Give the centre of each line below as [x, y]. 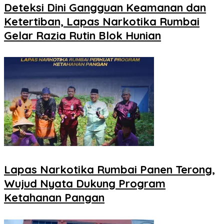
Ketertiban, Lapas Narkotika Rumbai [102, 21]
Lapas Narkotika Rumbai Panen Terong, [109, 170]
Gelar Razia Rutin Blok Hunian [82, 35]
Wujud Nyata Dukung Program [85, 184]
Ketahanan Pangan [54, 198]
